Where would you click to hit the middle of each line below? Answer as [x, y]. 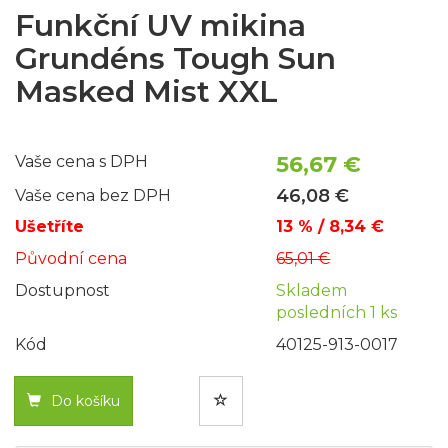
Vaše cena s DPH [81, 162]
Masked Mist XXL [146, 92]
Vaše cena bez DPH [93, 196]
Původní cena [71, 259]
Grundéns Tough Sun [175, 59]
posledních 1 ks [337, 313]
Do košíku [85, 401]
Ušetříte [49, 227]
